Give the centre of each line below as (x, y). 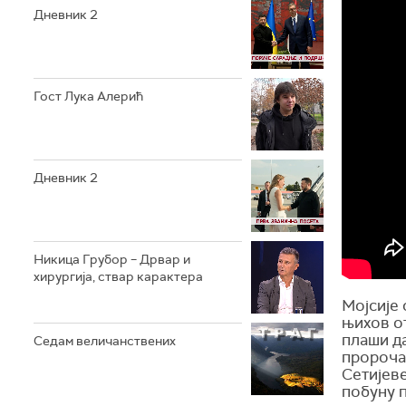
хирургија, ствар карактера (118, 276)
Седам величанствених (105, 340)
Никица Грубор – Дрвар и (112, 259)
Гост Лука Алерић (88, 96)
